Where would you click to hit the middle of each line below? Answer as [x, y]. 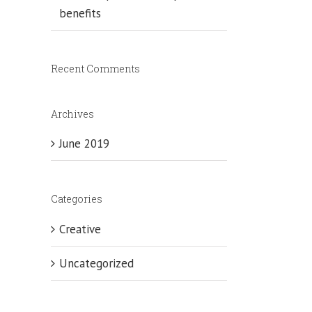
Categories [77, 199]
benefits [80, 13]
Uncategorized [96, 263]
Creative [80, 229]
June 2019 [84, 144]
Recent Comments [95, 68]
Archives [72, 114]
